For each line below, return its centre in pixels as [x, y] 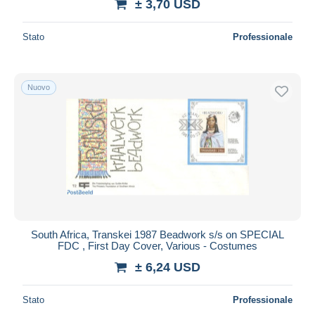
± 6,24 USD [168, 267]
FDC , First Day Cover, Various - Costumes [157, 245]
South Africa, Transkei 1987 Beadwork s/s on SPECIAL [157, 234]
